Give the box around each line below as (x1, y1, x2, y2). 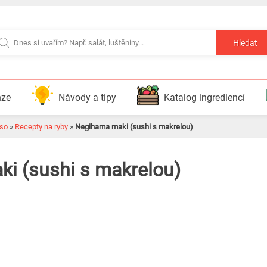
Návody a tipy (58, 92, 116, 103)
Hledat (233, 38, 257, 48)
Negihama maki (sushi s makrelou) (75, 122, 193, 131)
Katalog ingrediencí (163, 92, 245, 103)
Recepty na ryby (15, 122, 68, 131)
